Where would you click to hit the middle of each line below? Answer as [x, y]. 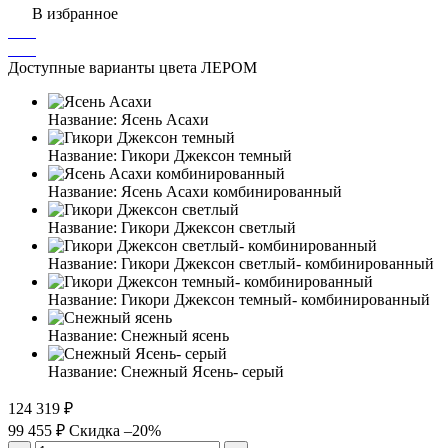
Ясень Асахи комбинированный [231, 191]
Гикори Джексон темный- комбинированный [275, 299]
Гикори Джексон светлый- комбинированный [277, 263]
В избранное [75, 13]
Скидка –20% [115, 430]
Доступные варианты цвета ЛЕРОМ [132, 67]
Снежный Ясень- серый [202, 371]
